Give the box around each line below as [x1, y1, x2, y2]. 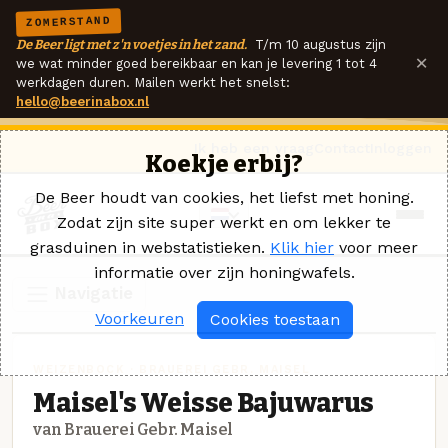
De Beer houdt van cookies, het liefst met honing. [34, 188, 414, 207]
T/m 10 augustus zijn [251, 37, 386, 52]
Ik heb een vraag [194, 140, 314, 156]
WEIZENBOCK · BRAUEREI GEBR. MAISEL [33, 363, 311, 377]
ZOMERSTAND [25, 14, 112, 30]
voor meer [334, 238, 418, 257]
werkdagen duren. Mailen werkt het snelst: [16, 75, 290, 90]
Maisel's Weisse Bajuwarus [33, 386, 375, 419]
